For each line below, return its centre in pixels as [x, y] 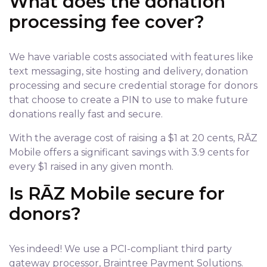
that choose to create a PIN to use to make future [128, 100]
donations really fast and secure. [86, 114]
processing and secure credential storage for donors [133, 86]
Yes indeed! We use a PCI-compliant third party [120, 249]
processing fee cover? [107, 22]
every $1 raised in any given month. [91, 167]
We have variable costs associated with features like [131, 57]
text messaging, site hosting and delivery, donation [128, 71]
